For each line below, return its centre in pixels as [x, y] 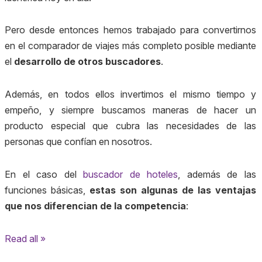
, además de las [217, 174]
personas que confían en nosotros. [78, 142]
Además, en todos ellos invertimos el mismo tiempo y [130, 94]
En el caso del [44, 174]
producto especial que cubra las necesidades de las [130, 126]
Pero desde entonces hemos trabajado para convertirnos [130, 30]
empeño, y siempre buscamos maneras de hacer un [130, 110]
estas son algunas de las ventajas [173, 190]
